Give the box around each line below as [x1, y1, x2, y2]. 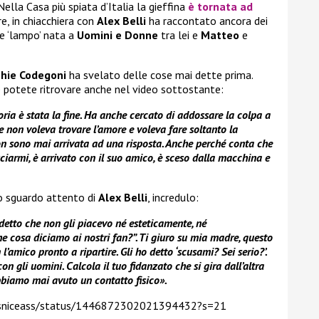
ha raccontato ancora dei [146, 14, 268, 28]
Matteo [201, 28, 239, 43]
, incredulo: [147, 190, 199, 205]
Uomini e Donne [77, 28, 158, 43]
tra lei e [158, 28, 201, 43]
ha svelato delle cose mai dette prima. [66, 68, 253, 83]
